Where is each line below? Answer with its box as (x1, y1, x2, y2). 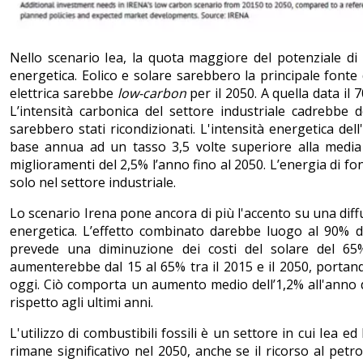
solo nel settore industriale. (10, 173, 176, 191)
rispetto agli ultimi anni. (10, 293, 153, 311)
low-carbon (117, 83, 186, 102)
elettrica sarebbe (10, 83, 117, 102)
